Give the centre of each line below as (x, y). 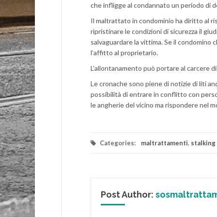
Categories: (118, 143)
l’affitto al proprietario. (124, 53)
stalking (203, 143)
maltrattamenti (164, 143)
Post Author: (128, 195)
